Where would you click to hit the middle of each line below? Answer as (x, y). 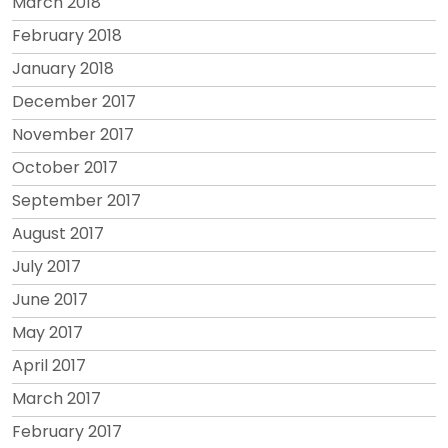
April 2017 (49, 365)
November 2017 (73, 134)
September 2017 (76, 200)
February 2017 (67, 431)
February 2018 (67, 35)
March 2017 (56, 398)
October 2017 (65, 167)
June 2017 (50, 299)
